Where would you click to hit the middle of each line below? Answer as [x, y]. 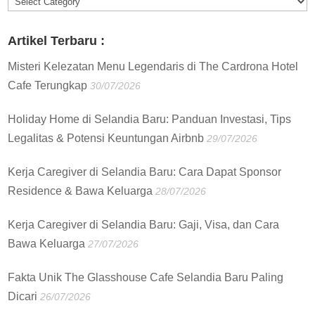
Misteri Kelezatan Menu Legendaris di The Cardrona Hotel [153, 67]
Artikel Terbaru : [57, 41]
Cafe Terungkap [48, 86]
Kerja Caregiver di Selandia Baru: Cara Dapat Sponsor [145, 172]
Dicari [23, 297]
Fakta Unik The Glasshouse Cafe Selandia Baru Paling [146, 278]
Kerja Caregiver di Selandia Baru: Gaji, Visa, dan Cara [144, 225]
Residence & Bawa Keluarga [81, 191]
